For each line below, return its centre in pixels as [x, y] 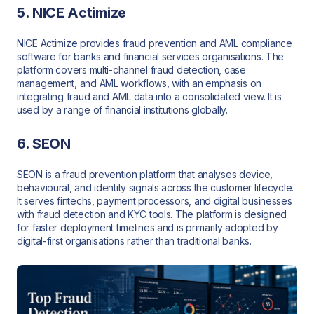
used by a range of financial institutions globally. [122, 110]
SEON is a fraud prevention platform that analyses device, [145, 174]
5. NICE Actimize [71, 13]
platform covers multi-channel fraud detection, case [131, 70]
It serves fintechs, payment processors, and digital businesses [155, 200]
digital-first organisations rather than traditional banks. [134, 240]
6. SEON [44, 143]
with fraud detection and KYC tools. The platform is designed [152, 214]
